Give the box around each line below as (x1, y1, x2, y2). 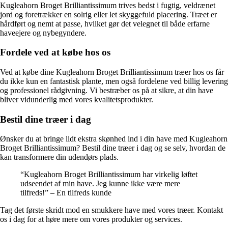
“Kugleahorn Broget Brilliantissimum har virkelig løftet (20, 170, 197, 179)
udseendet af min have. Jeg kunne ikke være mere (20, 179, 180, 188)
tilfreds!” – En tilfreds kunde (20, 188, 111, 197)
